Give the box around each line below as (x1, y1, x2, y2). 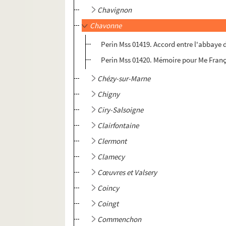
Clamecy (97, 152, 125, 162)
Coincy (97, 183, 120, 193)
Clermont (97, 136, 127, 146)
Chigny (97, 89, 120, 99)
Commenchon (97, 214, 142, 224)
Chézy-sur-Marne (97, 74, 151, 84)
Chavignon (97, 5, 132, 15)
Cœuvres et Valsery (97, 167, 157, 178)
